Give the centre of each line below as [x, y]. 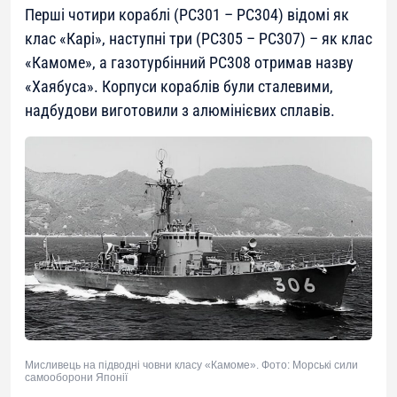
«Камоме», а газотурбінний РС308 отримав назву [189, 63]
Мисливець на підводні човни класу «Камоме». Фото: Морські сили [191, 365]
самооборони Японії [76, 377]
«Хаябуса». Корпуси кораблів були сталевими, [179, 87]
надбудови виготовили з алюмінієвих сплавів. [180, 111]
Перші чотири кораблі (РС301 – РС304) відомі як [187, 15]
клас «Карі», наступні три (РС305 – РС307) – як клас [198, 39]
